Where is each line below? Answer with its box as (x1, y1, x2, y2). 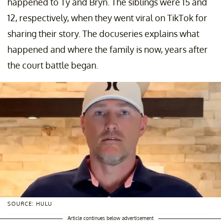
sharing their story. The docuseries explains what (7, 28, 199, 39)
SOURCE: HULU (7, 200, 52, 208)
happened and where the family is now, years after (7, 43, 208, 55)
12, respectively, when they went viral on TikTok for (7, 12, 207, 23)
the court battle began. (7, 59, 98, 71)
